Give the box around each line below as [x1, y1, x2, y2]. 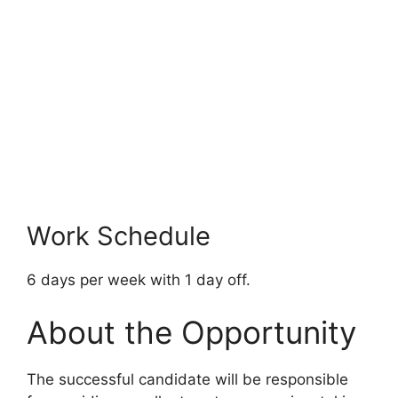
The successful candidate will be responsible [27, 370, 348, 389]
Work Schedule [27, 219, 211, 251]
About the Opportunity [27, 314, 356, 352]
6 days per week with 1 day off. [27, 270, 251, 289]
